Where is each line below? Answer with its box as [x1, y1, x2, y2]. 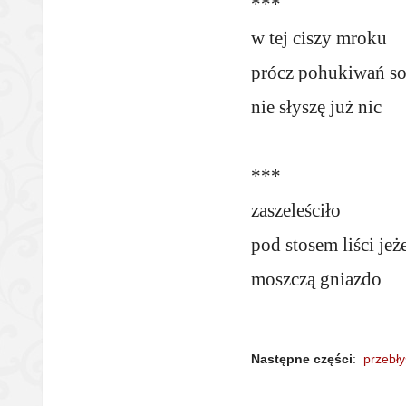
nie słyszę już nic [251, 96, 382, 118]
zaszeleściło [251, 199, 341, 221]
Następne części [251, 352, 353, 366]
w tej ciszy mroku [251, 27, 387, 49]
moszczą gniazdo [251, 268, 382, 290]
